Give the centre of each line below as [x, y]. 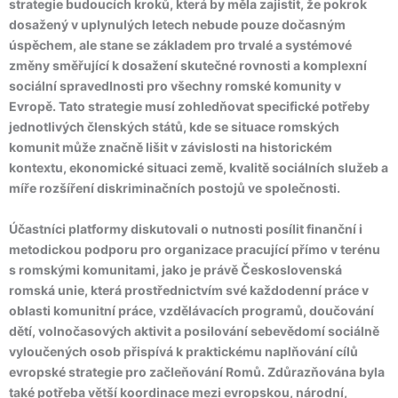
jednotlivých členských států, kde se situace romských [174, 127]
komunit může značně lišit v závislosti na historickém [171, 147]
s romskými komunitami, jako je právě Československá [175, 270]
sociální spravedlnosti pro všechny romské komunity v [175, 86]
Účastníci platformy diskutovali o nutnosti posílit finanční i [186, 229]
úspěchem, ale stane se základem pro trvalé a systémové [180, 45]
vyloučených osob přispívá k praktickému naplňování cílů [183, 351]
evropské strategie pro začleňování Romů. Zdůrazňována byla [197, 372]
